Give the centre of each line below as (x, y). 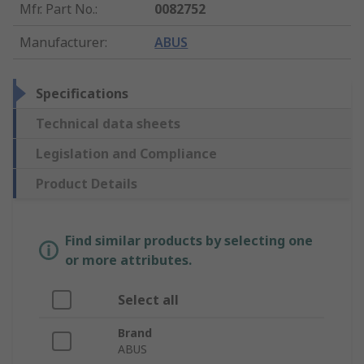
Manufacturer (62, 43)
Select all (148, 300)
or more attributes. (128, 260)
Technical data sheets (108, 124)
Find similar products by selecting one (189, 241)
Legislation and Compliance (126, 154)
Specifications (82, 94)
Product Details (87, 184)
